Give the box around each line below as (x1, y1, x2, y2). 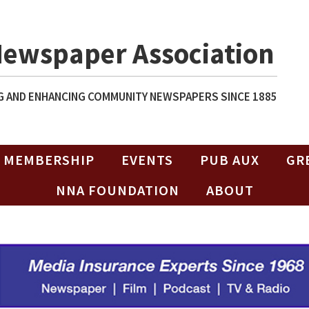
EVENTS (121, 151, 173, 169)
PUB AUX (199, 151, 259, 169)
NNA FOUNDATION (55, 181, 179, 199)
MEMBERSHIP (3, 151, 94, 169)
